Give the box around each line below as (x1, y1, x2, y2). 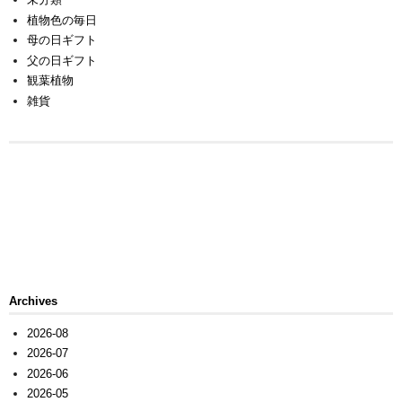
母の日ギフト (27, 33, 97, 48)
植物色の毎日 (27, 13, 97, 27)
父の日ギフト (27, 53, 97, 67)
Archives (9, 294, 57, 309)
